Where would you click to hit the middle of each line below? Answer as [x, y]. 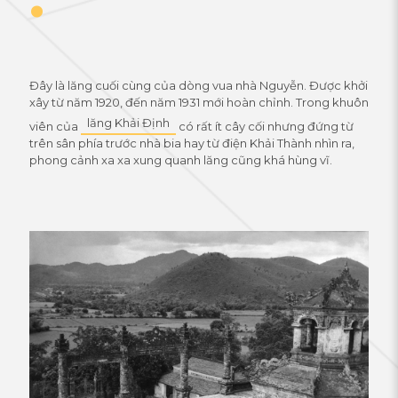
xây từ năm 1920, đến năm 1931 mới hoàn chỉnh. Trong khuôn [199, 102]
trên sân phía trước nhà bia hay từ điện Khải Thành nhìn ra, [192, 143]
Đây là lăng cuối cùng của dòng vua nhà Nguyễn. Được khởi [199, 85]
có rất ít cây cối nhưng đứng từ [265, 126]
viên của [55, 126]
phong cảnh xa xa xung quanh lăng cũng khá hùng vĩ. [181, 160]
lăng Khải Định [128, 123]
